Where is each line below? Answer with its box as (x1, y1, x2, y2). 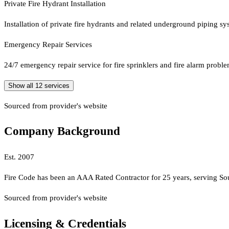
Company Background (4, 125, 120, 138)
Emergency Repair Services (4, 40, 92, 49)
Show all (8, 81, 35, 89)
